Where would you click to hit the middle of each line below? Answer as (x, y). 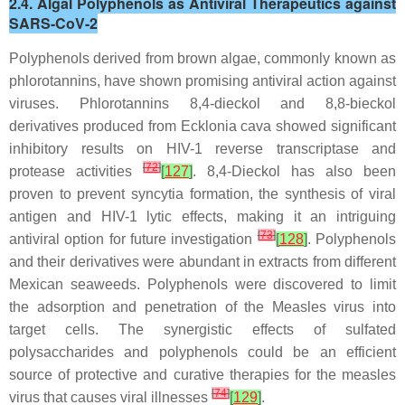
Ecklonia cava (226, 127)
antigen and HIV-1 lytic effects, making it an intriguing (202, 217)
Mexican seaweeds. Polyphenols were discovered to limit (202, 285)
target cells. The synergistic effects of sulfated (202, 330)
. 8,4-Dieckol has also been (294, 172)
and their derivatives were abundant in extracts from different (202, 262)
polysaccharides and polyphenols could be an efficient (202, 353)
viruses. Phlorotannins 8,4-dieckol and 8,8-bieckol (202, 104)
